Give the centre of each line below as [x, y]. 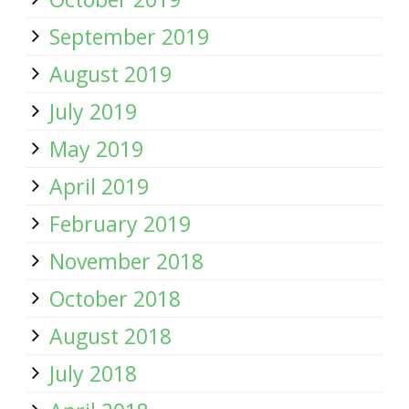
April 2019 [99, 186]
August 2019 [110, 74]
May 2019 [96, 149]
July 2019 [93, 111]
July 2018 [93, 373]
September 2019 [129, 37]
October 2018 [115, 299]
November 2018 [126, 261]
